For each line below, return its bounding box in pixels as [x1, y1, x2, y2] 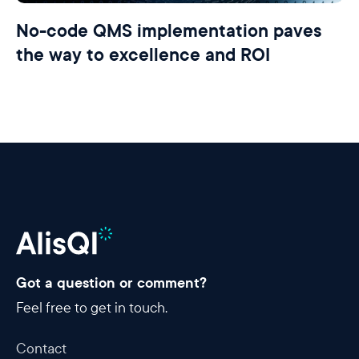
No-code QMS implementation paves [16, 19, 322, 44]
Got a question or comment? [16, 273, 207, 293]
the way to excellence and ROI [16, 43, 270, 68]
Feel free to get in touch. [16, 300, 167, 317]
